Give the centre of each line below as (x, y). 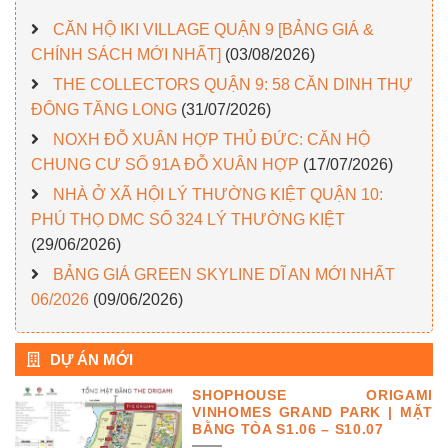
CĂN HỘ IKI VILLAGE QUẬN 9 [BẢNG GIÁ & (213, 30)
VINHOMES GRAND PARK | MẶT (312, 412)
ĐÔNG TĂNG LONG (104, 110)
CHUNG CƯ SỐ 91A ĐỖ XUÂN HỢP (165, 165)
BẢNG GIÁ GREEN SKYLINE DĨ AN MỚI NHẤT (224, 275)
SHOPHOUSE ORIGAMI (312, 395)
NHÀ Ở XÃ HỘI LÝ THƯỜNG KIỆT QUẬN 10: (218, 195)
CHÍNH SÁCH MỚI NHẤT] (126, 55)
